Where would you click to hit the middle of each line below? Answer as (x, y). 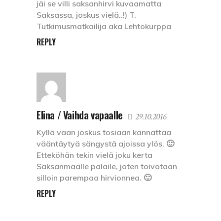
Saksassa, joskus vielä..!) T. (86, 15)
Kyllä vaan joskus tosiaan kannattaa (104, 132)
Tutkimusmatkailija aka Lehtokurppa (104, 26)
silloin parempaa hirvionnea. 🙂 (94, 177)
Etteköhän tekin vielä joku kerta (94, 155)
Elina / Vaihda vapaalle (80, 115)
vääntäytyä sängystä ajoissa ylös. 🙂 (105, 143)
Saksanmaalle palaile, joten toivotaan (107, 166)
